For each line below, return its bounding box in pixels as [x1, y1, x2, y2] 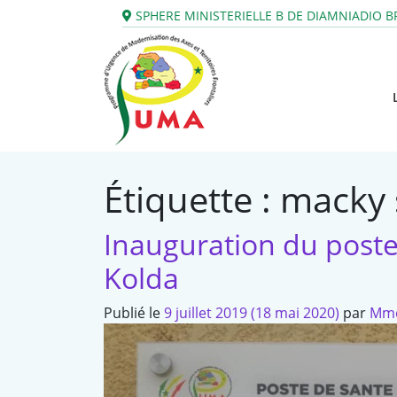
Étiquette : [104, 175, 280, 224]
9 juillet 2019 [164, 303, 247, 323]
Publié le [104, 303, 164, 323]
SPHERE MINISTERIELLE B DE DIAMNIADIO [132, 7, 382, 24]
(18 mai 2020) [247, 303, 343, 323]
